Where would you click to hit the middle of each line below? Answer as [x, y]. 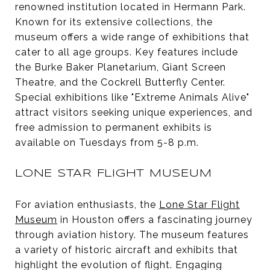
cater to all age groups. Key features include [127, 52]
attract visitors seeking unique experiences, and [134, 112]
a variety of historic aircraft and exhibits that [127, 250]
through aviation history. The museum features [132, 234]
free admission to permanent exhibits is [114, 127]
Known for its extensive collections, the [114, 22]
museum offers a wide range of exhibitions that [132, 37]
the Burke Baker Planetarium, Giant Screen [121, 67]
